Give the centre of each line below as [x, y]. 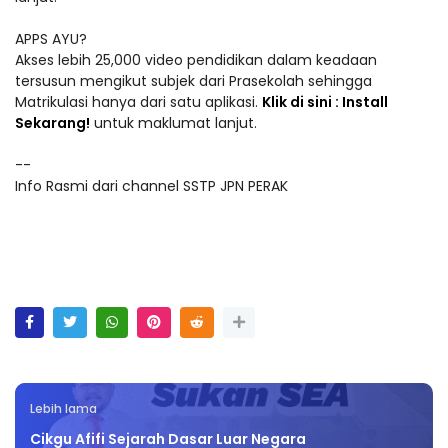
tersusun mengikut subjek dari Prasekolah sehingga [193, 81]
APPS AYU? [51, 39]
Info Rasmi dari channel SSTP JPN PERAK [151, 186]
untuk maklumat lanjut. [173, 123]
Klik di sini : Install [325, 102]
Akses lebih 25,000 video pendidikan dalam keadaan [196, 60]
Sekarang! [52, 123]
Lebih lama [63, 409]
